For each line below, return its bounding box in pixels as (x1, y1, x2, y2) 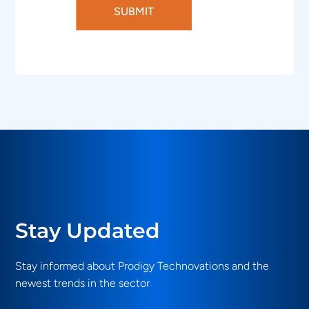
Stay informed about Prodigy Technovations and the (15, 259, 270, 272)
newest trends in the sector (15, 277, 150, 290)
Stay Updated (15, 218, 161, 243)
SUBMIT (114, 5, 154, 18)
